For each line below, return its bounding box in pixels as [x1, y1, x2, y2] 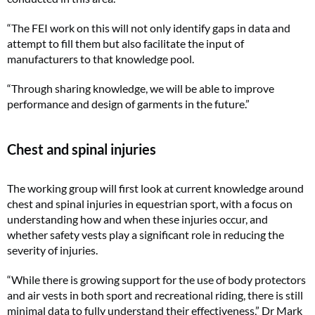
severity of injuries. [7, 243, 98, 257]
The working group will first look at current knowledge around [7, 181, 304, 195]
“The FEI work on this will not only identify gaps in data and [7, 20, 290, 34]
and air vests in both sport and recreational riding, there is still [7, 288, 303, 302]
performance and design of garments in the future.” [7, 96, 250, 110]
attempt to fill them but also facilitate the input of [7, 36, 244, 50]
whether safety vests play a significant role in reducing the [7, 227, 284, 241]
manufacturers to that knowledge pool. [7, 51, 194, 65]
